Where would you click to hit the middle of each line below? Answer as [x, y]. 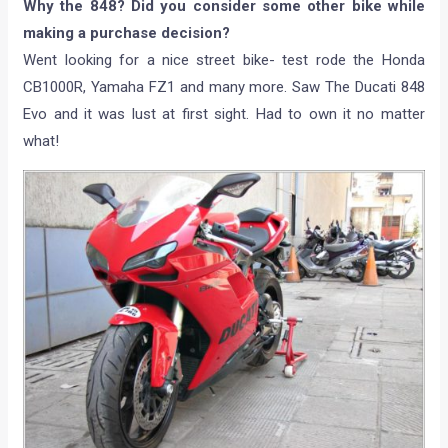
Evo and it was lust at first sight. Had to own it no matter [224, 114]
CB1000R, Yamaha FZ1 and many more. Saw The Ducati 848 [224, 87]
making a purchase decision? [127, 33]
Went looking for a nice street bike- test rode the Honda [224, 60]
